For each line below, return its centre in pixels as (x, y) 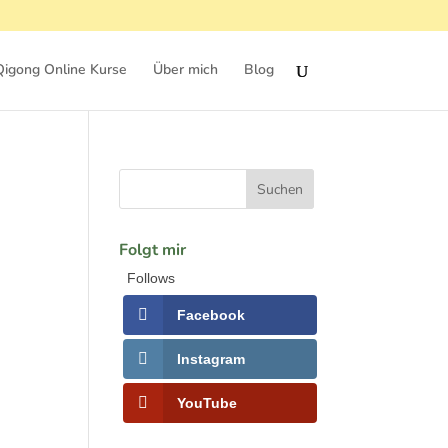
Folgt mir (153, 250)
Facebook (211, 315)
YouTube (207, 402)
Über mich (185, 69)
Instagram (211, 358)
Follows (151, 278)
